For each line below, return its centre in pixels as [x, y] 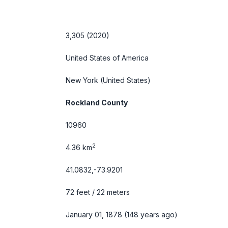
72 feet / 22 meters [98, 192]
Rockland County [97, 103]
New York [82, 80]
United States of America [107, 58]
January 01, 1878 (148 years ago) [122, 215]
